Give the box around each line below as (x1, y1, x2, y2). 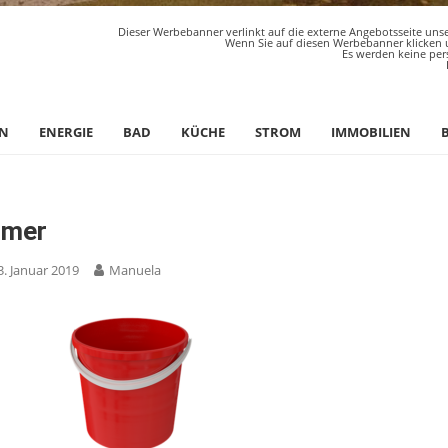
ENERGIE (39, 123, 93, 141)
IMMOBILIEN (331, 123, 411, 141)
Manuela (109, 261, 161, 279)
